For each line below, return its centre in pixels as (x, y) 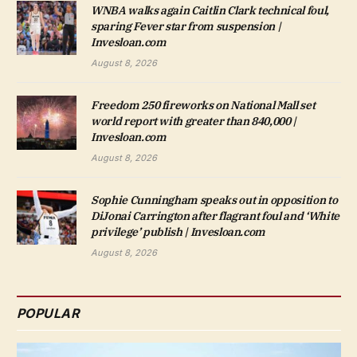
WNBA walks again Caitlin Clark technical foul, (210, 11)
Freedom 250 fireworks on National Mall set (203, 106)
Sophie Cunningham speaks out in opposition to (214, 200)
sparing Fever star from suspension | (186, 27)
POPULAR (49, 314)
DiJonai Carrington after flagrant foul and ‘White (215, 216)
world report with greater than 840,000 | (194, 122)
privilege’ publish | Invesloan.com (178, 232)
